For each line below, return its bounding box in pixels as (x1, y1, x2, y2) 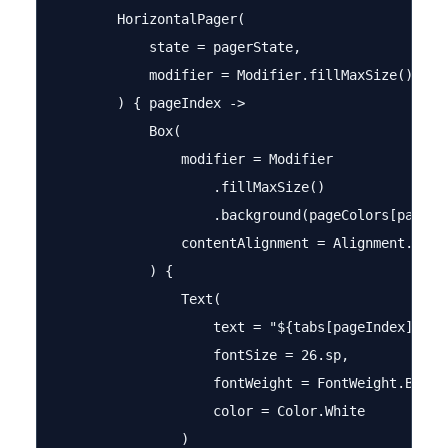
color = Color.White (53, 403, 365, 419)
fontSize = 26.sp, (53, 347, 349, 363)
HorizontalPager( (53, 11, 245, 27)
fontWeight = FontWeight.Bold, (53, 375, 445, 391)
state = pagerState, (53, 39, 301, 55)
